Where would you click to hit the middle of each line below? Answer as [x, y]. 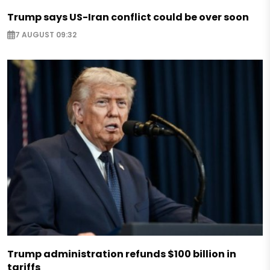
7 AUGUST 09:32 [46, 35]
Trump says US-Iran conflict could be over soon [128, 17]
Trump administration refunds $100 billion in [122, 254]
